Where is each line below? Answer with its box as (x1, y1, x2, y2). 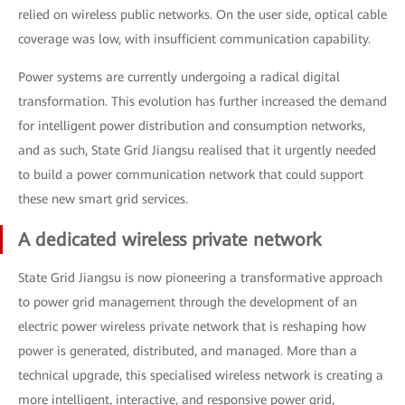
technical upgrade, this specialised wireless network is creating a (18, 368, 383, 383)
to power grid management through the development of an (18, 295, 357, 310)
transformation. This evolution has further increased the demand (18, 94, 387, 109)
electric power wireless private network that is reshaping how (18, 319, 366, 334)
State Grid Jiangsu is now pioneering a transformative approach (18, 270, 382, 286)
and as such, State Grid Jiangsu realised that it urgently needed (18, 143, 376, 158)
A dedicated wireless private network (18, 229, 322, 251)
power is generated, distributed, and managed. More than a (18, 344, 357, 359)
